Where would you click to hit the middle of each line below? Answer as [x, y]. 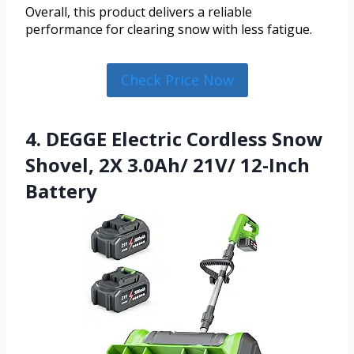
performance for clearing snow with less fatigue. [169, 30]
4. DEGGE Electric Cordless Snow [174, 138]
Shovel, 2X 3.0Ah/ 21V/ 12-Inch [168, 164]
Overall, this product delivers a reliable [139, 12]
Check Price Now [177, 80]
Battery [61, 190]
